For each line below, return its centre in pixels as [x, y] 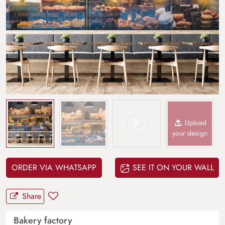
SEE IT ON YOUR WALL [172, 167]
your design [190, 133]
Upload [195, 122]
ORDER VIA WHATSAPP [54, 167]
